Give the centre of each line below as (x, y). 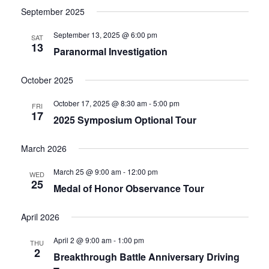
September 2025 (53, 11)
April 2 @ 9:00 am (82, 240)
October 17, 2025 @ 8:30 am (100, 103)
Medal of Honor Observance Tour (128, 188)
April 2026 (40, 217)
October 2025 (47, 80)
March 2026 (44, 148)
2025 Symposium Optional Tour (125, 120)
